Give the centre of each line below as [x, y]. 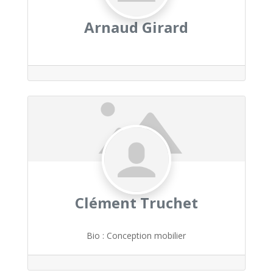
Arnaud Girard [136, 27]
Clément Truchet [136, 202]
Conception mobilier [147, 235]
